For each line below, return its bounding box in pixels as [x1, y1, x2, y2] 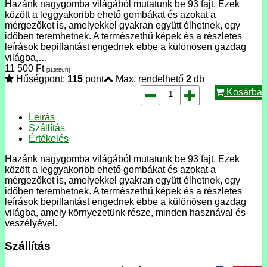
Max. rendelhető [113, 73, 186, 84]
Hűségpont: [14, 73, 67, 84]
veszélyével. [5, 218, 57, 228]
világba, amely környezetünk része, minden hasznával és [5, 207, 246, 218]
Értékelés [29, 133, 69, 144]
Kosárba [224, 86, 262, 97]
